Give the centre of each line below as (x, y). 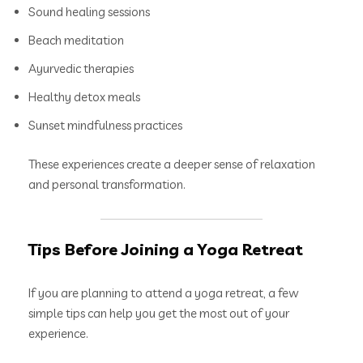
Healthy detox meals (84, 97)
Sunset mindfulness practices (105, 126)
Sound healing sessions (89, 12)
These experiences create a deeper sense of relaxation (172, 164)
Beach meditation (76, 41)
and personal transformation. (107, 184)
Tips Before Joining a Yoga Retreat (166, 250)
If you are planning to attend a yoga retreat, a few (164, 293)
